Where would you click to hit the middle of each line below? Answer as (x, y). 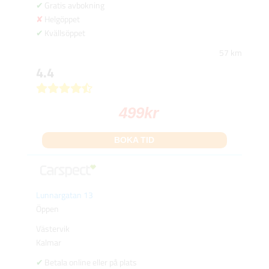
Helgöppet (62, 19)
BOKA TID (134, 140)
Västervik (53, 228)
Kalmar (48, 242)
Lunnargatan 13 (64, 195)
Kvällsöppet (65, 32)
